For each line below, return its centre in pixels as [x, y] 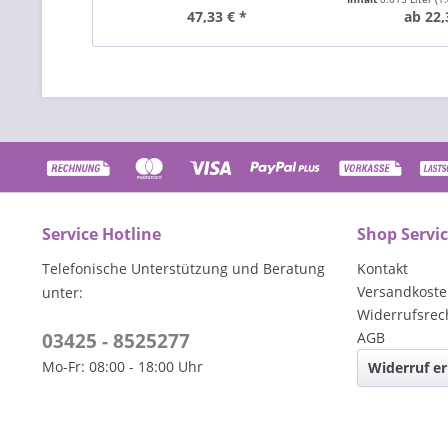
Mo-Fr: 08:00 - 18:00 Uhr [122, 366]
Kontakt [382, 268]
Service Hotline [101, 234]
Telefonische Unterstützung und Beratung [183, 268]
